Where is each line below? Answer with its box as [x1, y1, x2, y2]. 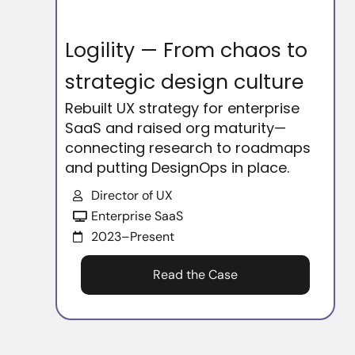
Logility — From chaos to [65, 36, 307, 65]
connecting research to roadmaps [65, 138, 311, 158]
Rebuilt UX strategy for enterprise [65, 98, 300, 119]
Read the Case [153, 266, 239, 284]
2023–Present [90, 228, 174, 246]
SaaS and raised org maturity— [65, 118, 286, 139]
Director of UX [90, 187, 173, 204]
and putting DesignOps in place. [65, 158, 289, 178]
